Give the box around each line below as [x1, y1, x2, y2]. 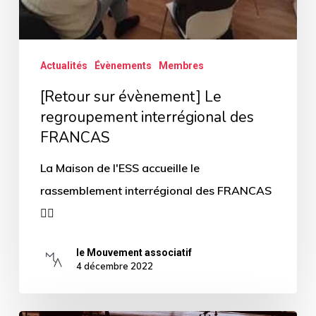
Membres [158, 60, 204, 72]
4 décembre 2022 [75, 260, 153, 272]
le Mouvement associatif [75, 247, 192, 259]
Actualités [39, 60, 87, 72]
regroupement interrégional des [39, 107, 254, 128]
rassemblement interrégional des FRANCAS [39, 183, 272, 198]
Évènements [94, 60, 152, 72]
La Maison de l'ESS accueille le [39, 161, 200, 176]
